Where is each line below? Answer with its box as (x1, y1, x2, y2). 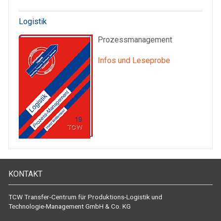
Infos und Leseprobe (98, 56, 170, 66)
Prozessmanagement (98, 35, 172, 45)
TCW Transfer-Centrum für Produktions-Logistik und (8, 193, 162, 201)
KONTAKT (8, 169, 42, 179)
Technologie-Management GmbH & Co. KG (8, 202, 131, 210)
